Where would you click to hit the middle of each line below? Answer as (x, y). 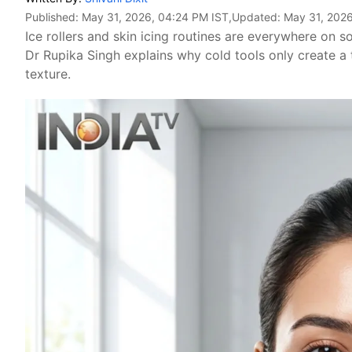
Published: (53, 17)
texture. (48, 74)
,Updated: (256, 17)
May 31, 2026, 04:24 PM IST (155, 17)
